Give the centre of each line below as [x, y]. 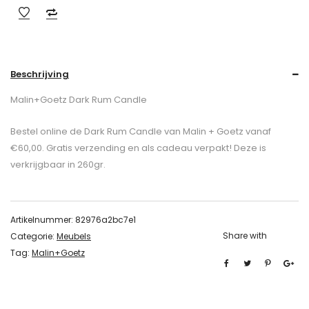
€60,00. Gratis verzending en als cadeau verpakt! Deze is [138, 148]
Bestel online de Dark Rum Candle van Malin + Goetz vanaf [141, 131]
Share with [245, 236]
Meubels [74, 236]
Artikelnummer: [43, 220]
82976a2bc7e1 [106, 220]
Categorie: [33, 236]
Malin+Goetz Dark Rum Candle [79, 100]
